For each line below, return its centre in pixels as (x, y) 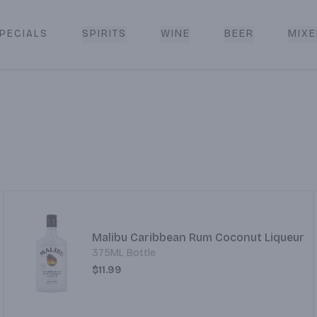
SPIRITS (104, 34)
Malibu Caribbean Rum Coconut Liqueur (198, 237)
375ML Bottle (124, 253)
